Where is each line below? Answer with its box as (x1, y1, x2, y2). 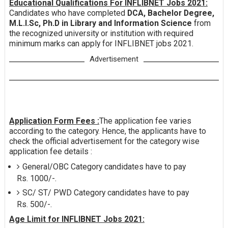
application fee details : (9, 147, 92, 157)
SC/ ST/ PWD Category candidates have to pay (22, 188, 189, 198)
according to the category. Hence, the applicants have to (9, 126, 206, 136)
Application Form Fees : (9, 116, 99, 126)
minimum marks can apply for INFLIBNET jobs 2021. (9, 39, 193, 49)
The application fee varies (99, 116, 191, 126)
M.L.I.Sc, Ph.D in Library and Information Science (9, 18, 194, 28)
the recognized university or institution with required (9, 28, 193, 39)
